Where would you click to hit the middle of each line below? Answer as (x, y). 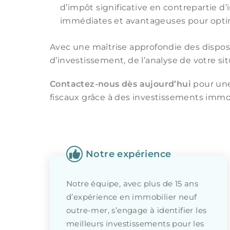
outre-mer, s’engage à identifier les (137, 210)
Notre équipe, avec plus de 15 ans (132, 184)
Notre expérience (129, 154)
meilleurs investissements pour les (135, 224)
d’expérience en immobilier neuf (132, 197)
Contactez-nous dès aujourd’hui (120, 84)
